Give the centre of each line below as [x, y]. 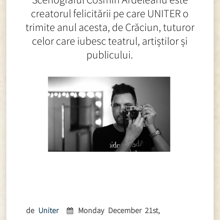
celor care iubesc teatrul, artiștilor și [110, 41]
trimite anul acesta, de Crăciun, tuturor [110, 27]
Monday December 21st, [119, 210]
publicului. [110, 55]
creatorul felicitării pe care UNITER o [110, 14]
